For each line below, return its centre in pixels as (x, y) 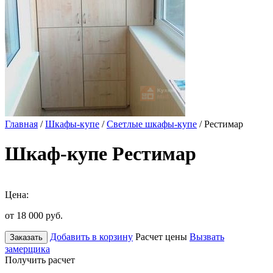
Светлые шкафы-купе (152, 124)
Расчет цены (161, 236)
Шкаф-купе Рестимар (101, 154)
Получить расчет (40, 260)
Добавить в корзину (91, 236)
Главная (21, 124)
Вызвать (207, 236)
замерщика (27, 249)
